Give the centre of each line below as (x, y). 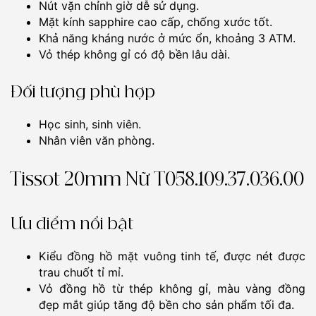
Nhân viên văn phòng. (97, 140)
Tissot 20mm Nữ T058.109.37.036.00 (157, 180)
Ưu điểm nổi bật (72, 224)
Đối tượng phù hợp (83, 92)
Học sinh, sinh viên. (90, 124)
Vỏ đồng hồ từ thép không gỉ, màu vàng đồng (172, 288)
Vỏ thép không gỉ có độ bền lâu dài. (134, 54)
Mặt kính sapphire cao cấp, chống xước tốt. (156, 22)
